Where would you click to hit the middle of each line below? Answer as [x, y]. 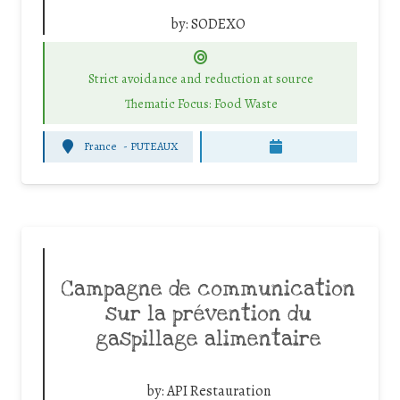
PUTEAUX [154, 146]
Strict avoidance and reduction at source [201, 78]
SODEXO [218, 24]
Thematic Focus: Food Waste [201, 104]
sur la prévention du [208, 314]
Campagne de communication [208, 289]
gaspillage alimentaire [208, 339]
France [100, 146]
